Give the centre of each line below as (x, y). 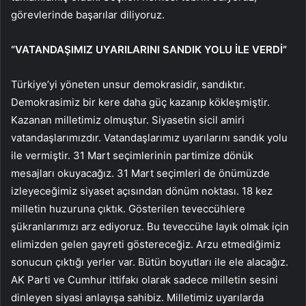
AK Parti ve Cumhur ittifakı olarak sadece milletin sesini (144, 280)
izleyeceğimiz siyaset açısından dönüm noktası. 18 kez (142, 191)
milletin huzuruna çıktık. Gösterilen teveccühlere (128, 209)
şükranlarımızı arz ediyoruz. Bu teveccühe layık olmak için (150, 227)
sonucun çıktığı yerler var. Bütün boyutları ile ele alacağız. (150, 262)
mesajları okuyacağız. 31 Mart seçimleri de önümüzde (140, 173)
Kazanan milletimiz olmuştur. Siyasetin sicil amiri (128, 120)
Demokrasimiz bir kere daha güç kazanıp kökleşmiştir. (140, 102)
